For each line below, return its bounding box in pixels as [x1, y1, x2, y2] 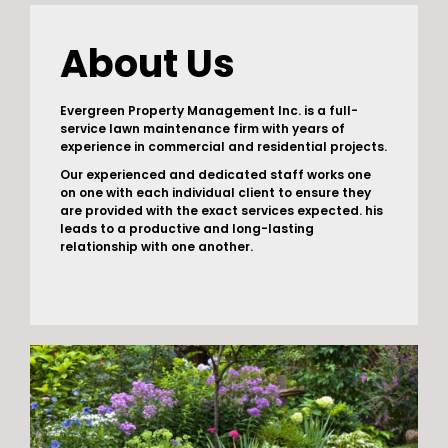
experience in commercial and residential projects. [60, 138, 387, 156]
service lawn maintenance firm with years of [60, 120, 345, 138]
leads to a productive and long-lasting [60, 220, 314, 238]
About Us [60, 37, 235, 91]
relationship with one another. [60, 238, 253, 256]
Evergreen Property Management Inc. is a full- [60, 102, 358, 120]
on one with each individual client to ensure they [60, 184, 371, 202]
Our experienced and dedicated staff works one [60, 166, 371, 184]
